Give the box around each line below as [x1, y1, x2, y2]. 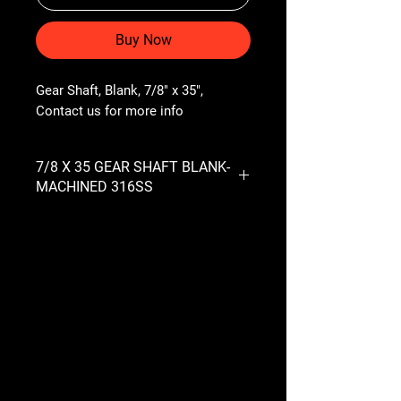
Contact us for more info [36, 102, 183, 119]
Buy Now [115, 30, 172, 48]
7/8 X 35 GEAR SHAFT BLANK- [36, 158, 230, 175]
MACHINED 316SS [36, 177, 153, 195]
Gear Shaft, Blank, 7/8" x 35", [36, 81, 203, 98]
